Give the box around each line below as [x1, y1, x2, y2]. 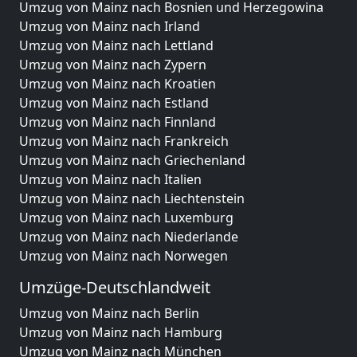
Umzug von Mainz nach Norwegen [19, 247, 228, 265]
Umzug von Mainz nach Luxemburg [19, 209, 233, 226]
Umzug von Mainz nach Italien [19, 171, 202, 188]
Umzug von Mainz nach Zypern [19, 56, 206, 73]
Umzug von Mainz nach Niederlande [19, 228, 238, 245]
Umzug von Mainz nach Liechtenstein [19, 190, 245, 207]
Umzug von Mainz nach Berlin [19, 304, 199, 322]
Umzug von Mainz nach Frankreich [19, 132, 229, 150]
